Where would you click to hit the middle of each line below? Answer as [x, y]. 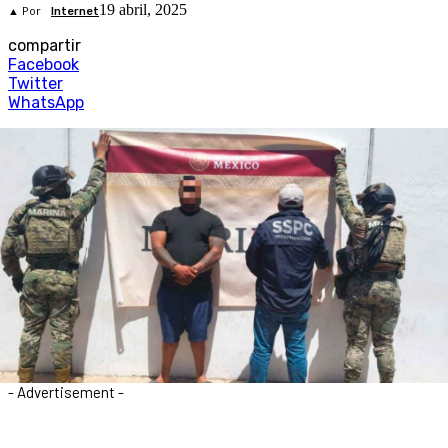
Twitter [35, 84]
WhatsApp [46, 103]
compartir [44, 46]
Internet [75, 12]
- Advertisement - [66, 391]
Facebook [43, 65]
